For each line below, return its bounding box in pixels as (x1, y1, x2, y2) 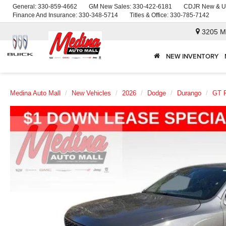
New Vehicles (72, 89, 111, 97)
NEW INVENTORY (166, 51, 218, 62)
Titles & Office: (130, 12, 170, 19)
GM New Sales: (89, 3, 133, 10)
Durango (177, 89, 201, 97)
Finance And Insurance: (13, 12, 79, 19)
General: (13, 3, 38, 10)
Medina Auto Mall (10, 89, 61, 97)
